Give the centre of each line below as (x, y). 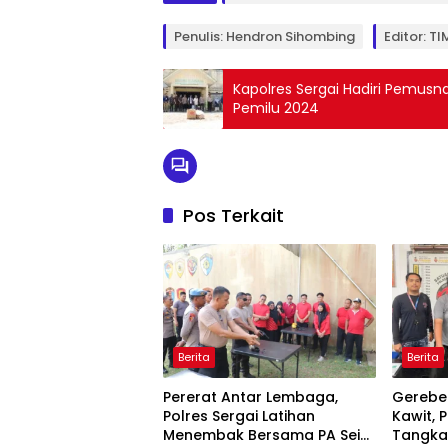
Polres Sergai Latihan (239, 415)
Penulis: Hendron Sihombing (264, 36)
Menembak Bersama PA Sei (261, 434)
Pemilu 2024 (276, 107)
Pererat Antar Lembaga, (250, 396)
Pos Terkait (233, 215)
